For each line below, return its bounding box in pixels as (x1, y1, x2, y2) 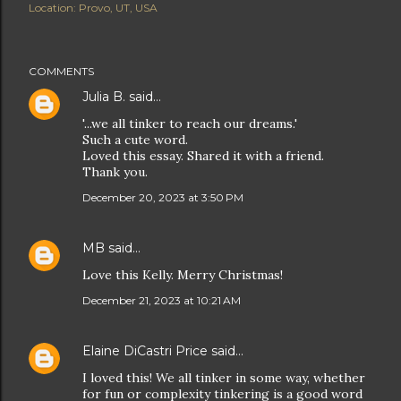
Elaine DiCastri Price (82, 343, 208, 360)
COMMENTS (29, 64, 94, 79)
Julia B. (82, 89, 125, 106)
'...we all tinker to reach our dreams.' (82, 115, 297, 132)
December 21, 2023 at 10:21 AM (82, 294, 241, 308)
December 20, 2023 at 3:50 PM (82, 191, 243, 205)
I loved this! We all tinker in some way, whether (82, 370, 365, 387)
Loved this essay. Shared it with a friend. (82, 148, 324, 165)
